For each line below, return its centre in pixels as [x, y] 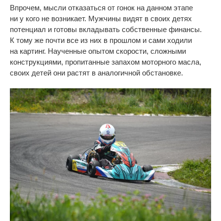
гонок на [131, 8]
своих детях [171, 19]
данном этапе [170, 8]
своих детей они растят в [53, 73]
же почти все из [61, 40]
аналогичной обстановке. [140, 73]
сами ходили [170, 40]
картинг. [33, 51]
